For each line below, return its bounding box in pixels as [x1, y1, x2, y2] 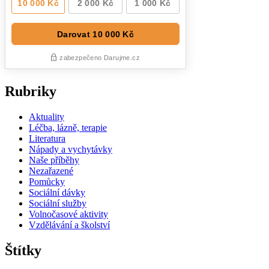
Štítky [5, 242, 41, 258]
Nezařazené [29, 166, 73, 177]
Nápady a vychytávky [29, 144, 112, 155]
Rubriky [5, 83, 56, 100]
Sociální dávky [29, 187, 85, 198]
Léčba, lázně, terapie [29, 122, 107, 133]
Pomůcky [29, 177, 65, 187]
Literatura [29, 133, 65, 144]
